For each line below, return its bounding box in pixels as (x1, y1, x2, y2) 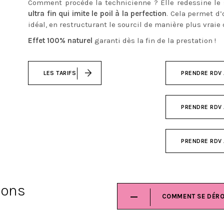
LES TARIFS (43, 69, 76, 76)
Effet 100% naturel (28, 36, 92, 45)
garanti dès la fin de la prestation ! (92, 36, 216, 45)
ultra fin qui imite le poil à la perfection (28, 9, 167, 18)
